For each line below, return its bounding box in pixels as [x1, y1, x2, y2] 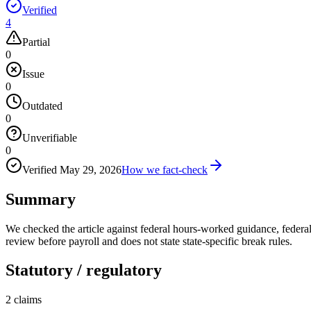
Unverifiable [22, 131, 77, 144]
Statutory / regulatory [6, 261, 162, 280]
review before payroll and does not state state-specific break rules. [6, 235, 292, 247]
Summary [6, 190, 76, 208]
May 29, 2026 [60, 163, 121, 176]
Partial [22, 35, 50, 48]
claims [14, 294, 42, 306]
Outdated [22, 99, 62, 112]
